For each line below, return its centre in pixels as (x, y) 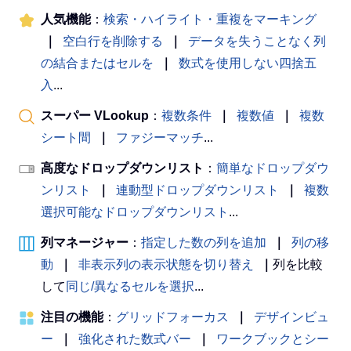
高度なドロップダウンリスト (122, 168)
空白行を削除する (113, 41)
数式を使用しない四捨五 (248, 63)
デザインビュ (291, 317)
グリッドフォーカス (172, 317)
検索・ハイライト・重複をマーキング (210, 19)
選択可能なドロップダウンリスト (135, 212)
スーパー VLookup (95, 115)
